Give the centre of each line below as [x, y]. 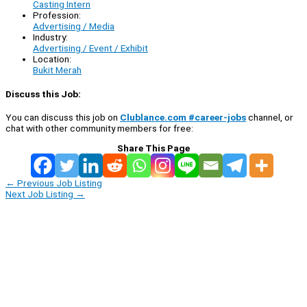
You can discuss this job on [63, 117]
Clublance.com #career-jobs [183, 117]
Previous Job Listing [59, 183]
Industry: [50, 37]
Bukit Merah [57, 70]
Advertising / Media [74, 26]
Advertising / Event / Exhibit [90, 48]
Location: [52, 59]
